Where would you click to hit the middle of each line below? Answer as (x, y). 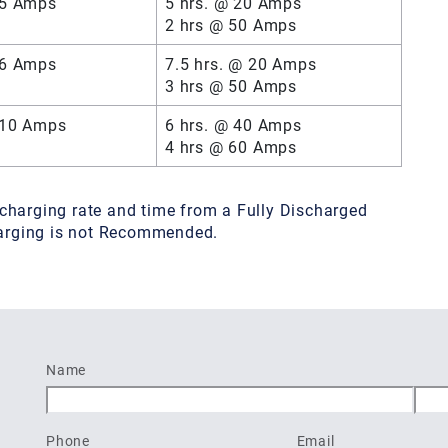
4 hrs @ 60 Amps (231, 146)
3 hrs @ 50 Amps (231, 85)
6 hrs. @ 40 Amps (233, 124)
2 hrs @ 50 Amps (231, 24)
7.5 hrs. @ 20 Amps (241, 63)
